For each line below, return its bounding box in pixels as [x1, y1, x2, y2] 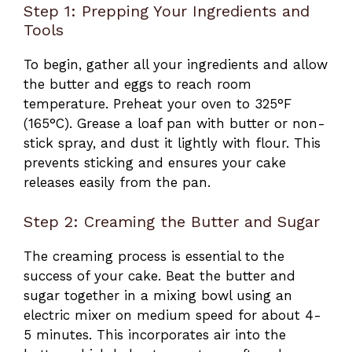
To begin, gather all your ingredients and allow [24, 56, 328, 72]
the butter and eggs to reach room [24, 75, 251, 92]
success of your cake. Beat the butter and [24, 268, 295, 284]
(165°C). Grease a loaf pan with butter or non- [24, 115, 325, 131]
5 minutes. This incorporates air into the [24, 327, 286, 343]
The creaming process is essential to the [24, 248, 284, 265]
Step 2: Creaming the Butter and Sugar [24, 212, 320, 232]
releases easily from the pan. [24, 174, 211, 190]
